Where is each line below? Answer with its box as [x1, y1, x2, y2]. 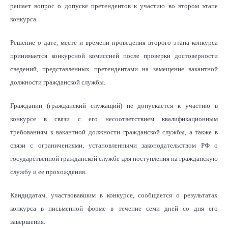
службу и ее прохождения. [10, 167, 87, 176]
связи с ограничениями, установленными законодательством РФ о [10, 141, 218, 149]
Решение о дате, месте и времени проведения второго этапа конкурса [10, 38, 218, 46]
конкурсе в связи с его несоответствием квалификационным [10, 115, 218, 123]
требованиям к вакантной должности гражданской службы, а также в [10, 128, 218, 136]
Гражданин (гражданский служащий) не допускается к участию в [10, 101, 218, 109]
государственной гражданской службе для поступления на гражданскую [10, 154, 218, 162]
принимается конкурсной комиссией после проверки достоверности [10, 51, 218, 60]
